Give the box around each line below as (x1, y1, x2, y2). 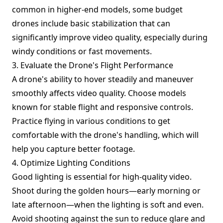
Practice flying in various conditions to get (12, 115, 170, 126)
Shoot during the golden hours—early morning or (12, 185, 201, 196)
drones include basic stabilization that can (12, 18, 170, 29)
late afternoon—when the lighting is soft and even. (12, 199, 204, 210)
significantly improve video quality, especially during (12, 32, 208, 43)
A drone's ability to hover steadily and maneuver (12, 74, 194, 85)
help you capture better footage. (12, 143, 135, 154)
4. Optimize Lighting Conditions (12, 157, 130, 168)
